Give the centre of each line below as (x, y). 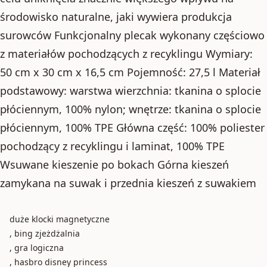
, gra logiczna (37, 247)
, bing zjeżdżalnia (45, 233)
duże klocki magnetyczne (60, 219)
